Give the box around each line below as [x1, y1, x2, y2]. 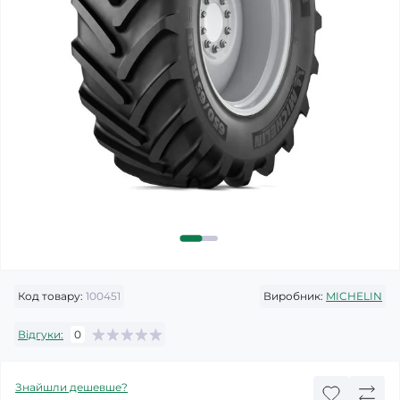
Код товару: [18, 289, 83, 303]
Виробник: [263, 289, 323, 303]
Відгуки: [18, 327, 63, 341]
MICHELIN [326, 289, 382, 303]
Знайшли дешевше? [15, 380, 128, 394]
